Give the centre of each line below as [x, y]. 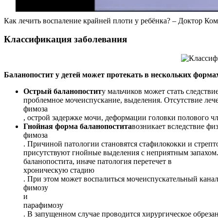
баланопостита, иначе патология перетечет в [98, 162]
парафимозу [43, 205]
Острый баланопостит [63, 91]
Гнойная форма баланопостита [78, 127]
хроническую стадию [59, 170]
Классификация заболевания [65, 39]
